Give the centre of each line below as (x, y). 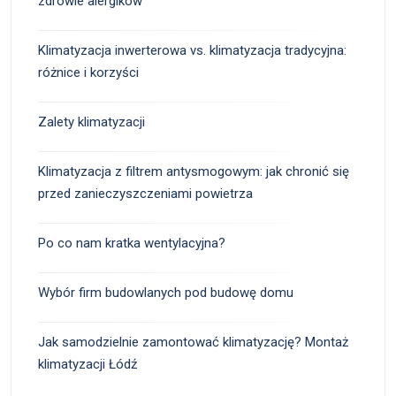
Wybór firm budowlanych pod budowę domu (166, 292)
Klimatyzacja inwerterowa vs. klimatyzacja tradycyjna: (192, 50)
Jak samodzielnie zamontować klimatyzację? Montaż (193, 342)
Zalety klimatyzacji (91, 122)
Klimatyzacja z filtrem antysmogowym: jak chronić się (194, 171)
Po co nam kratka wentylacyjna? (132, 243)
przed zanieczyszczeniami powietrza (145, 193)
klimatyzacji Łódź (88, 364)
